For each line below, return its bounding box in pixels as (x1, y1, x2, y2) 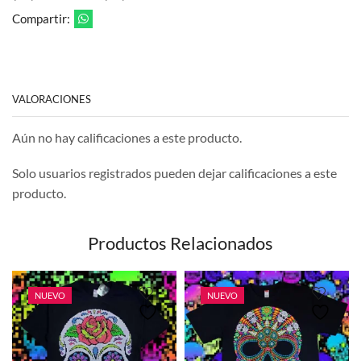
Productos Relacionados (88, 232, 273, 255)
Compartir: (12, 11, 70, 26)
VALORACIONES (12, 93, 91, 106)
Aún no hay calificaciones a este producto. (12, 130, 242, 146)
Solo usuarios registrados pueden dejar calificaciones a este (12, 164, 337, 180)
